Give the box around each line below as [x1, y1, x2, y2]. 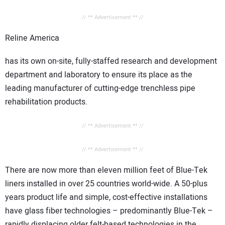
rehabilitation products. [5, 96, 87, 108]
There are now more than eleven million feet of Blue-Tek [5, 164, 207, 176]
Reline [5, 32, 30, 44]
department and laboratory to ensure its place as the [5, 69, 192, 81]
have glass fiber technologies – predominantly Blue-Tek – [5, 204, 213, 217]
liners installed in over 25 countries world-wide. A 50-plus [5, 177, 207, 190]
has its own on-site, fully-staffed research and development [5, 55, 217, 68]
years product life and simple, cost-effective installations [5, 191, 207, 203]
